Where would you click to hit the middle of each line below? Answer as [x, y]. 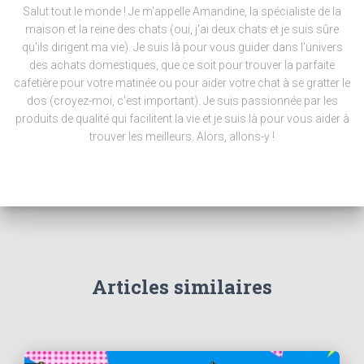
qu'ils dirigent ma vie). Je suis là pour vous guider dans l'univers [182, 48]
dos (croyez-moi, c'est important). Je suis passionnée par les [182, 101]
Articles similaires [182, 287]
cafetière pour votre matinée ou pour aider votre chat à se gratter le [182, 83]
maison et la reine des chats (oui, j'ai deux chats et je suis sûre [182, 30]
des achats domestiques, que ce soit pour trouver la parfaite [182, 65]
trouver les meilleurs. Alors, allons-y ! [182, 137]
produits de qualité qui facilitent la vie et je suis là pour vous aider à [182, 119]
